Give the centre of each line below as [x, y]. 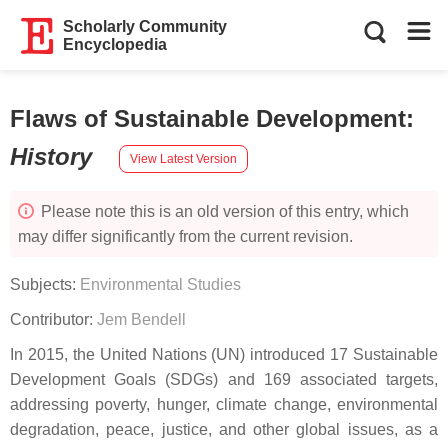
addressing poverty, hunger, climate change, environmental [224, 404]
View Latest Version [183, 158]
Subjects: [45, 284]
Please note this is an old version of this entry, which [223, 211]
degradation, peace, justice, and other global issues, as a [224, 429]
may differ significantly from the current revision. [185, 236]
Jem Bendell [141, 319]
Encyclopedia [115, 44]
